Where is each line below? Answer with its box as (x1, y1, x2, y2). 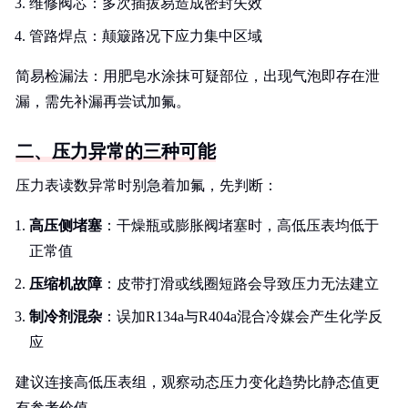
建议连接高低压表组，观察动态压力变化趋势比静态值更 (15, 374, 380, 390)
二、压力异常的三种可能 (15, 141, 216, 161)
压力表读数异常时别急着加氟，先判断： (15, 178, 278, 193)
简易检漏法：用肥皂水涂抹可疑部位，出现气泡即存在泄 (15, 68, 380, 84)
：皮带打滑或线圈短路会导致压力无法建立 (102, 276, 379, 291)
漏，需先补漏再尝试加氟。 (15, 94, 190, 109)
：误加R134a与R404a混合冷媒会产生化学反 (102, 309, 382, 324)
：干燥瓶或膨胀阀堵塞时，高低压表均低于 (102, 218, 379, 233)
